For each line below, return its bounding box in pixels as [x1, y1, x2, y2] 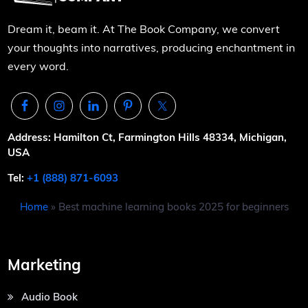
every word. [8, 59, 69, 74]
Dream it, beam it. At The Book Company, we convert [8, 22, 280, 36]
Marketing [8, 255, 82, 275]
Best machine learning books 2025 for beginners [58, 200, 289, 214]
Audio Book [21, 290, 78, 304]
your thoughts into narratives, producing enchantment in [8, 41, 296, 55]
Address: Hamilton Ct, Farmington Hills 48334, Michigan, [8, 131, 287, 144]
